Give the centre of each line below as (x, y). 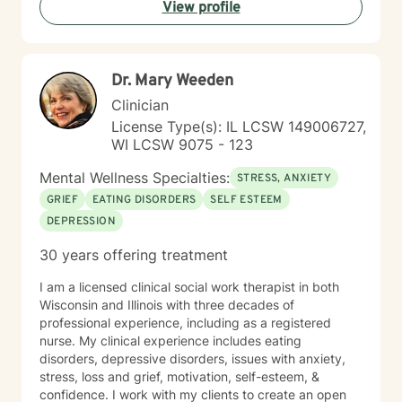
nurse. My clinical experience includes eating (170, 341)
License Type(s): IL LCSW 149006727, (239, 127)
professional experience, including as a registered (185, 323)
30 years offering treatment (134, 255)
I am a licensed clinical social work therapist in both (189, 287)
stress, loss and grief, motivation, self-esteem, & (179, 376)
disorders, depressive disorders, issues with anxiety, (192, 358)
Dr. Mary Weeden (172, 81)
